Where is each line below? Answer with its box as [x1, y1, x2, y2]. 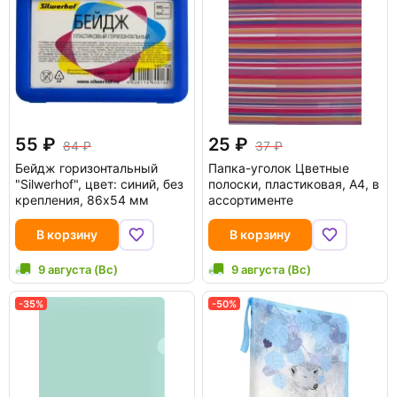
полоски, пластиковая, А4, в [208, 176, 379, 191]
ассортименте [208, 192, 293, 207]
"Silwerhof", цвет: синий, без [15, 176, 183, 191]
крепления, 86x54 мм [15, 192, 149, 207]
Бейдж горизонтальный [15, 160, 158, 175]
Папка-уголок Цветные [208, 160, 349, 175]
